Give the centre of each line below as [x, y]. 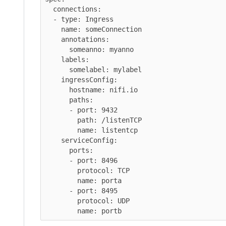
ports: [57, 150]
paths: [57, 100]
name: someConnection [53, 29]
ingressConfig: [53, 79]
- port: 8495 [57, 190]
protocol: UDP [61, 201]
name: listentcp [61, 130]
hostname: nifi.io [57, 90]
